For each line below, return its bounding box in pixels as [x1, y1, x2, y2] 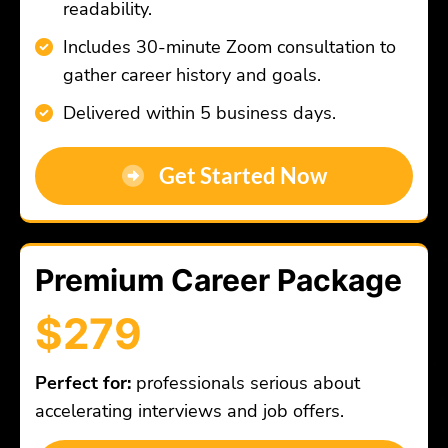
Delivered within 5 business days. [63, 101, 336, 126]
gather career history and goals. [63, 63, 321, 88]
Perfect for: [35, 371, 136, 396]
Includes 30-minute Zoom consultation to [63, 35, 396, 60]
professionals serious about [136, 371, 360, 396]
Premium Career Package [35, 262, 402, 299]
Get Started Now [158, 162, 327, 190]
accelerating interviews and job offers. [35, 399, 344, 424]
